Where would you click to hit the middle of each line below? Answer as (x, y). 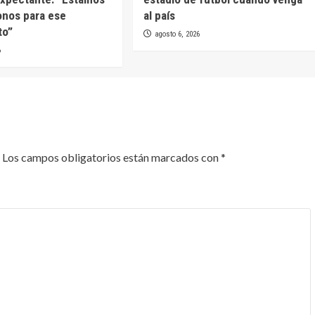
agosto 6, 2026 (177, 34)
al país (159, 15)
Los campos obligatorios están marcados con (111, 157)
